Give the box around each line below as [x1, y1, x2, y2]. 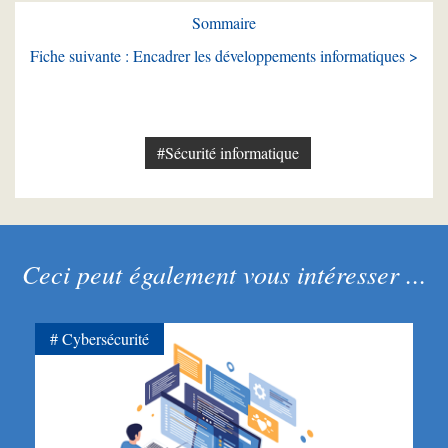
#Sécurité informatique [156, 141, 299, 163]
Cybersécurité [62, 327, 149, 349]
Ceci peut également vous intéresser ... [21, 255, 427, 291]
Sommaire [192, 11, 256, 33]
